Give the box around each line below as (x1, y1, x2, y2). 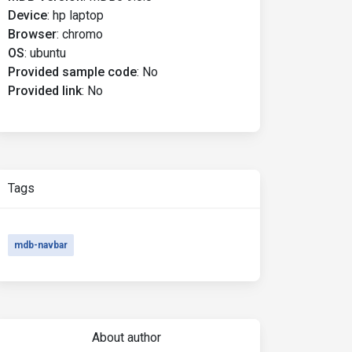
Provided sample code (8, 64, 137, 79)
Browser (8, 27, 57, 42)
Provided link (8, 83, 82, 98)
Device (8, 8, 47, 23)
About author (91, 330, 161, 345)
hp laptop (53, 8, 104, 23)
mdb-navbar (14, 240, 68, 251)
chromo (62, 27, 103, 42)
